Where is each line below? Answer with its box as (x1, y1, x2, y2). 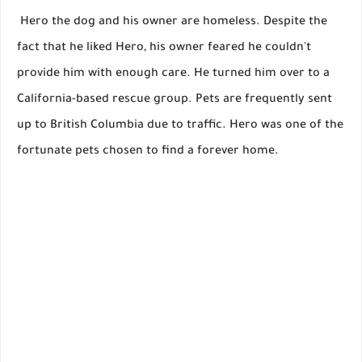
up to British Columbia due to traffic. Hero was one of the (17, 120, 343, 133)
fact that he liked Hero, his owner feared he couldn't (17, 42, 311, 56)
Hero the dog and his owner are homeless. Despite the (20, 16, 327, 30)
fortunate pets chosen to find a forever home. (17, 145, 279, 159)
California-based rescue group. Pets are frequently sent (17, 94, 332, 107)
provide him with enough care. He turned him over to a (17, 68, 330, 82)
